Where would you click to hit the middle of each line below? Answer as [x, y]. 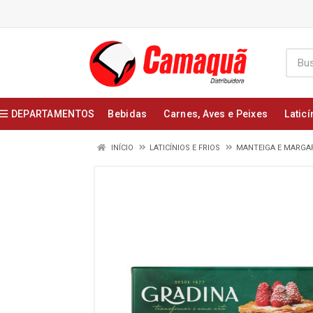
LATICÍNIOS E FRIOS [185, 148]
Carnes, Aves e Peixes [216, 114]
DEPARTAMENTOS [53, 114]
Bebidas [128, 114]
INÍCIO [121, 148]
